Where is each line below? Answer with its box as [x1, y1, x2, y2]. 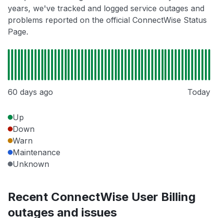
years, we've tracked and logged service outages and [8, 3, 204, 14]
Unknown [13, 159, 49, 169]
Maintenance [13, 147, 60, 158]
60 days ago [8, 87, 53, 97]
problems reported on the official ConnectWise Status [8, 15, 207, 25]
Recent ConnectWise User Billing [8, 190, 196, 204]
